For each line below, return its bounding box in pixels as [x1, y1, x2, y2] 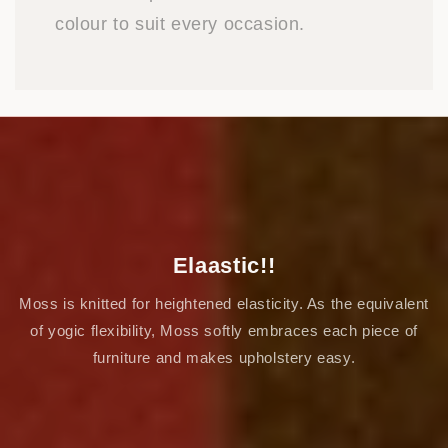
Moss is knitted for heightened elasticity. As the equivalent [18, 295, 429, 313]
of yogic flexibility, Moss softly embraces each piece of [30, 322, 418, 340]
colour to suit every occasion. [55, 13, 306, 34]
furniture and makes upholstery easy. [92, 349, 356, 367]
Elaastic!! [172, 253, 276, 279]
